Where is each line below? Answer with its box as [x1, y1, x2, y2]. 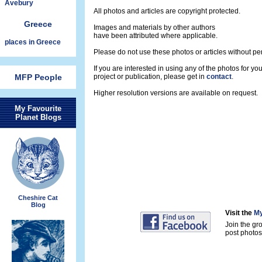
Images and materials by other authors [94, 23, 215, 32]
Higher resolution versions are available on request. [94, 89, 258, 97]
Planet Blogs [15, 113, 61, 122]
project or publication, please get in [94, 73, 206, 81]
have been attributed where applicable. [94, 32, 218, 40]
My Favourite [15, 104, 61, 113]
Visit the [225, 209, 254, 217]
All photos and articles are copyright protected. [94, 7, 240, 15]
